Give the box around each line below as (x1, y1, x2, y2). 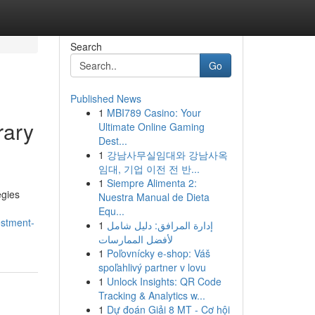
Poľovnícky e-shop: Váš (106, 246, 210, 260)
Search (70, 39, 102, 53)
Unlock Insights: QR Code (106, 274, 221, 288)
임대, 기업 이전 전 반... (98, 162, 200, 176)
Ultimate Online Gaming (98, 120, 205, 134)
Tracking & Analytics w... (98, 288, 205, 302)
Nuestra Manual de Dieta (98, 190, 210, 204)
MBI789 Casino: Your (106, 105, 201, 120)
